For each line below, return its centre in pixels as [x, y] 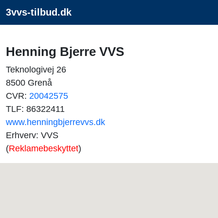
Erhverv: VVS [32, 135]
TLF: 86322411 [35, 109]
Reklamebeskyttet [44, 148]
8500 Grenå [29, 83]
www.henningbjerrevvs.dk [55, 122]
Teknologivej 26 [36, 70]
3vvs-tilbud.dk [39, 12]
